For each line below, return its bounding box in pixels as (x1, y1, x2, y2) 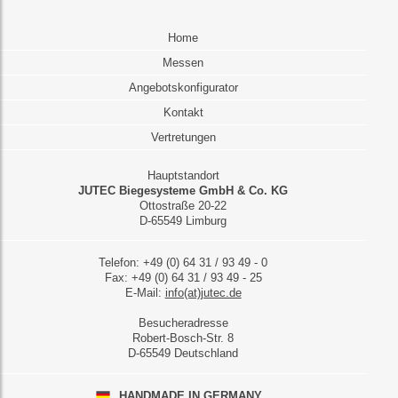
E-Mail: (124, 286, 165, 300)
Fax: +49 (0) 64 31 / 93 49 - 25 (104, 271, 262, 285)
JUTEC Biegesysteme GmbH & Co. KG (78, 184, 289, 198)
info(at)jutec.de (164, 286, 242, 300)
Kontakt (163, 106, 203, 120)
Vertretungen (150, 131, 216, 145)
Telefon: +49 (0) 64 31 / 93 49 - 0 (99, 256, 268, 270)
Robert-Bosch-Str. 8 (132, 331, 235, 346)
